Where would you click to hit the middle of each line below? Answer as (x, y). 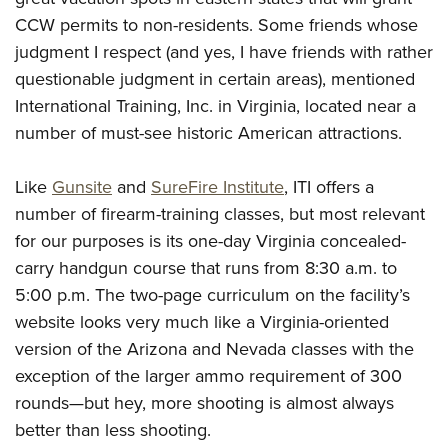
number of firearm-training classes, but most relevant (220, 213)
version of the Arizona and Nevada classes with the (214, 348)
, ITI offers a (329, 186)
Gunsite (82, 186)
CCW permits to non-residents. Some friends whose (216, 24)
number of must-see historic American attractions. (208, 132)
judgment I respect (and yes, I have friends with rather (224, 51)
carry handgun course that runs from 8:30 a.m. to (206, 267)
